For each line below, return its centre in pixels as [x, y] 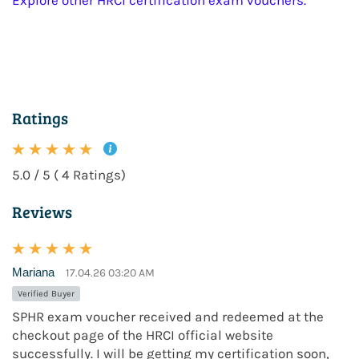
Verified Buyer [46, 294]
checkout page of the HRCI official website [143, 335]
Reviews [42, 212]
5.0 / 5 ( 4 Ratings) [69, 175]
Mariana [33, 272]
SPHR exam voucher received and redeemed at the [168, 317]
